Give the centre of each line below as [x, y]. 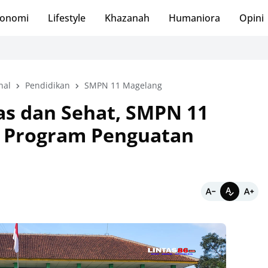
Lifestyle [66, 18]
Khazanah [127, 18]
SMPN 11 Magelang [123, 85]
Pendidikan [48, 85]
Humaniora [194, 18]
